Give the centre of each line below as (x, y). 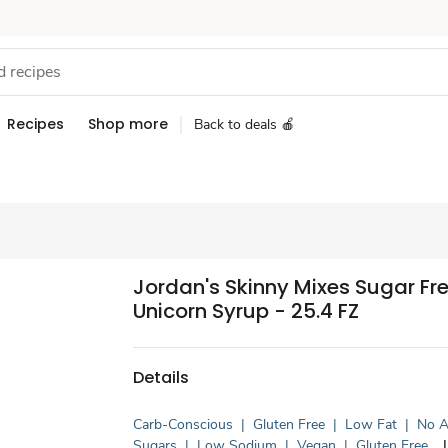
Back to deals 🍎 (244, 124)
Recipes (35, 124)
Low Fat (371, 424)
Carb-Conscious (183, 424)
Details (161, 377)
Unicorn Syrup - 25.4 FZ (246, 311)
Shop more (128, 124)
